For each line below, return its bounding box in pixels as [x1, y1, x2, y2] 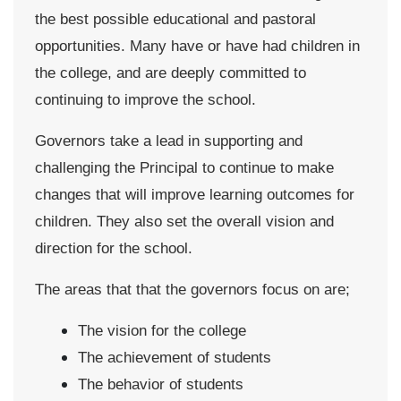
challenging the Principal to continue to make [35, 158, 334, 176]
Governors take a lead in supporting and [35, 132, 303, 149]
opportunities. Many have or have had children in [35, 37, 360, 55]
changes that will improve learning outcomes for [35, 185, 354, 203]
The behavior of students [78, 375, 243, 393]
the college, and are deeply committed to [35, 64, 306, 81]
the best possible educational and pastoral [35, 10, 316, 28]
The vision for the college [78, 321, 246, 339]
